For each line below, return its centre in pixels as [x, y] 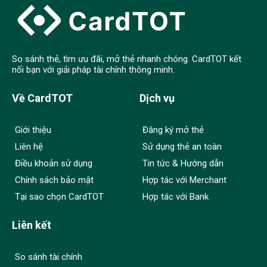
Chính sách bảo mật [54, 180]
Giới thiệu [33, 130]
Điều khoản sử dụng [54, 163]
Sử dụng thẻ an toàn [182, 147]
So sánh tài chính [49, 257]
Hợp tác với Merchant [184, 180]
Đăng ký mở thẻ [173, 130]
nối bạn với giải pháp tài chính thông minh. [93, 70]
